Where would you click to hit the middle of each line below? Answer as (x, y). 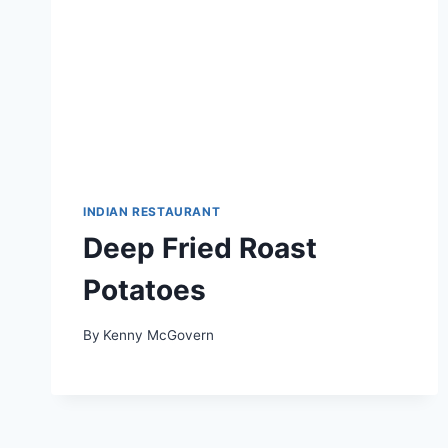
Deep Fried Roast (200, 248)
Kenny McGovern (159, 334)
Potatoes (144, 290)
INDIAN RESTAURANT (152, 212)
